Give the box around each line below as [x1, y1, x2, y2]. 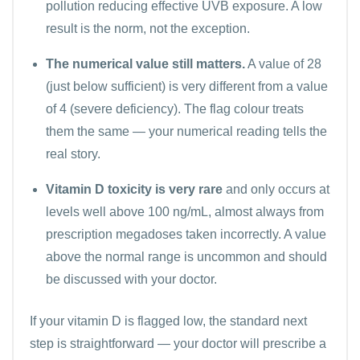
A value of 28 [245, 56, 321, 71]
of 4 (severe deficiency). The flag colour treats [46, 101, 304, 116]
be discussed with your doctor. [46, 272, 217, 286]
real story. [46, 146, 100, 161]
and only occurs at [223, 182, 329, 196]
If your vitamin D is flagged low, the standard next [30, 313, 307, 328]
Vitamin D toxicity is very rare [46, 182, 223, 196]
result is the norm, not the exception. [46, 21, 250, 35]
